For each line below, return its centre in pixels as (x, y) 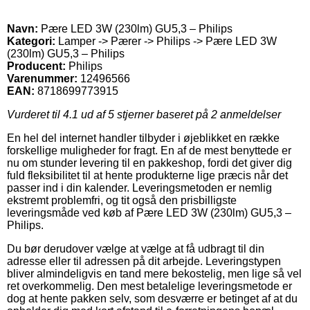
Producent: (36, 66)
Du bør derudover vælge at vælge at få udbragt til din (136, 248)
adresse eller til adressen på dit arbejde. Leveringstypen (144, 261)
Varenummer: (42, 78)
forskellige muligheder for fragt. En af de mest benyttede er (149, 150)
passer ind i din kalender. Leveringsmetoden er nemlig (139, 188)
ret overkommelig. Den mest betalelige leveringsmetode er (149, 286)
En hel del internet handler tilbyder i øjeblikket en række (143, 138)
